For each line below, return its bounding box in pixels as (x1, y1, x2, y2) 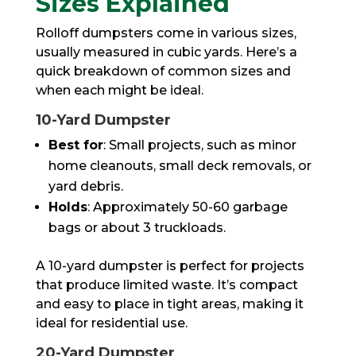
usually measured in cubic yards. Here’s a (35, 44, 297, 60)
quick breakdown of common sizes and (35, 63, 291, 79)
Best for (48, 137, 103, 153)
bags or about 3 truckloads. (48, 219, 226, 235)
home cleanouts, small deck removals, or (48, 157, 311, 173)
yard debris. (48, 178, 123, 194)
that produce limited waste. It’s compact (35, 277, 298, 292)
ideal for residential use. (35, 315, 188, 331)
